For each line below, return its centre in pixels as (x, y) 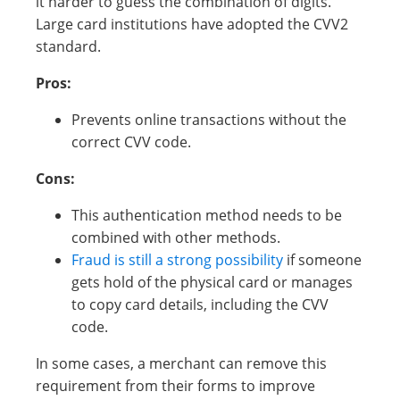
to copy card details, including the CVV (200, 304)
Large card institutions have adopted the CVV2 (192, 24)
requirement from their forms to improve (175, 386)
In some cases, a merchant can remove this (181, 363)
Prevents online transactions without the (209, 120)
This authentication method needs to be (207, 215)
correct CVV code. (131, 142)
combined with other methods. (176, 237)
